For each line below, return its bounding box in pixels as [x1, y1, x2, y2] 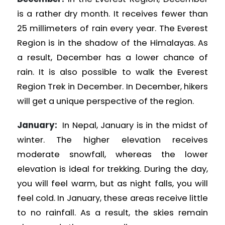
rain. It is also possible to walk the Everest [17, 66, 208, 78]
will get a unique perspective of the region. [17, 95, 194, 107]
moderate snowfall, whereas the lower [17, 148, 208, 160]
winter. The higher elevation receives [17, 134, 208, 146]
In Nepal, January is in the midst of [60, 119, 208, 131]
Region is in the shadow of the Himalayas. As [17, 37, 208, 49]
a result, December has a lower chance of [17, 52, 208, 64]
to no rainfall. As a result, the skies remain [17, 206, 208, 218]
